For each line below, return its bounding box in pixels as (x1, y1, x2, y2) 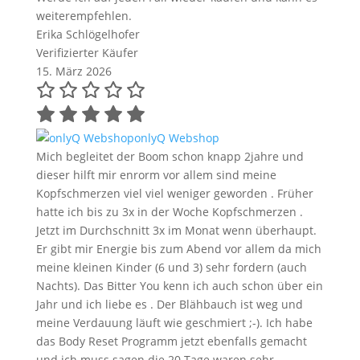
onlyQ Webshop (133, 130, 219, 146)
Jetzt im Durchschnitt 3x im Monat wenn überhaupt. (35, 223, 317, 239)
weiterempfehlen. (35, 8, 132, 24)
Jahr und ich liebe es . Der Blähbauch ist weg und (35, 297, 303, 313)
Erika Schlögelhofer (35, 27, 140, 43)
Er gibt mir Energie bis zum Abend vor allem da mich (35, 241, 321, 257)
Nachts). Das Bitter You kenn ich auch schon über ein (35, 278, 323, 294)
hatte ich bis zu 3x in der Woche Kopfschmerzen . (35, 204, 303, 220)
